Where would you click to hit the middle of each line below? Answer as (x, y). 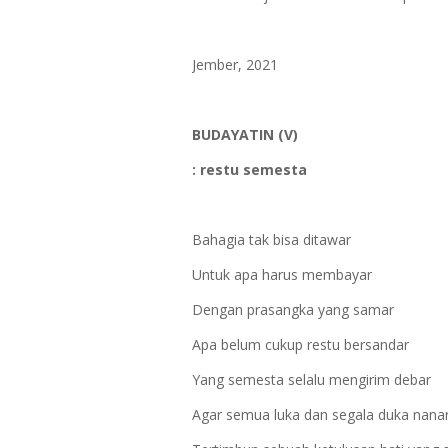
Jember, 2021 (235, 64)
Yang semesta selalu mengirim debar (313, 379)
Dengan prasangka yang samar (295, 309)
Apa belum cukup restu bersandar (300, 344)
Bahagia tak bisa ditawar (273, 239)
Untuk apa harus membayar (282, 274)
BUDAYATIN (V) (245, 134)
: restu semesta (251, 169)
